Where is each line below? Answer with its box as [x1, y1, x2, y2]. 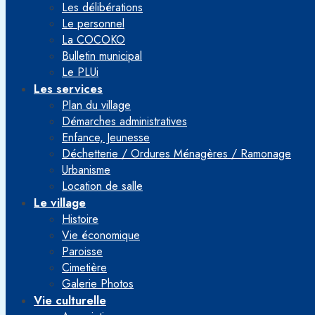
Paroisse [62, 243, 103, 259]
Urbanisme [62, 162, 110, 178]
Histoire [62, 211, 98, 227]
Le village [34, 194, 86, 211]
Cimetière [62, 259, 107, 276]
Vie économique [62, 227, 140, 243]
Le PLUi [62, 64, 98, 80]
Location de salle [62, 178, 143, 194]
